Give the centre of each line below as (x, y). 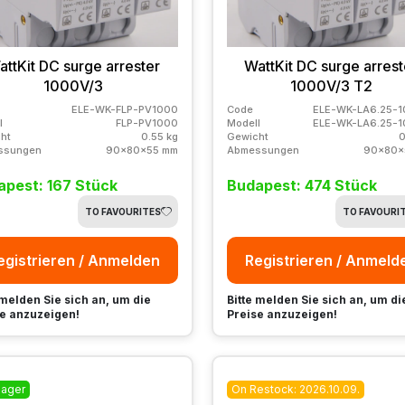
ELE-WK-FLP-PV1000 (124, 109)
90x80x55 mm (141, 150)
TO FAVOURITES (122, 211)
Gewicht (247, 136)
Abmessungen (263, 150)
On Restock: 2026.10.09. (295, 389)
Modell (243, 122)
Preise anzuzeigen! (282, 314)
